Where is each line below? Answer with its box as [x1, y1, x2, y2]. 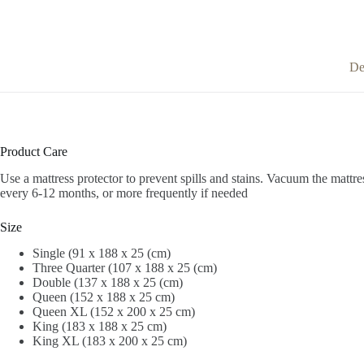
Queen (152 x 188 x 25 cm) [32, 290, 175, 305]
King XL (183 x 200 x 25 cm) [32, 334, 187, 349]
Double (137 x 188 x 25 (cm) [32, 275, 183, 290]
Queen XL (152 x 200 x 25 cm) [32, 305, 195, 319]
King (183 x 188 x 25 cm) [32, 319, 167, 334]
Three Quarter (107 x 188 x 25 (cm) [32, 261, 217, 275]
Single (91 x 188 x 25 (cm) [32, 246, 171, 261]
